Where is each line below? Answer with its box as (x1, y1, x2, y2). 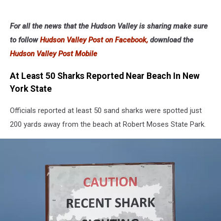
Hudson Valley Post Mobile (10, 49, 97, 59)
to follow (10, 36, 40, 45)
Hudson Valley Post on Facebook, (40, 36, 148, 45)
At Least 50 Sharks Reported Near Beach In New (10, 71, 200, 81)
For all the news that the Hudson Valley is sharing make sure (10, 22, 208, 31)
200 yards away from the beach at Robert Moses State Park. (10, 120, 206, 129)
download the (148, 36, 193, 45)
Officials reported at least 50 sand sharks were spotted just (10, 106, 202, 115)
